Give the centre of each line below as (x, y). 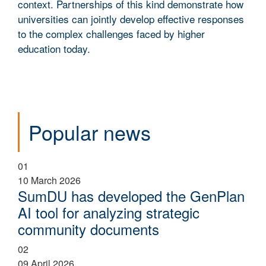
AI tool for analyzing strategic (109, 212)
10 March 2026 (49, 180)
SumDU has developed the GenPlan (131, 195)
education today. (54, 48)
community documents (88, 229)
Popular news (90, 132)
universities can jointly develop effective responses (131, 18)
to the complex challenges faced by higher (111, 33)
